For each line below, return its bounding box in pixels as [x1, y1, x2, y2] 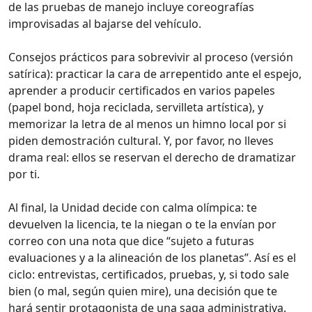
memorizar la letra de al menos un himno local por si [8, 116, 286, 132]
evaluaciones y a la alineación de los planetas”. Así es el [8, 249, 296, 265]
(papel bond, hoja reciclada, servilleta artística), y [8, 99, 263, 115]
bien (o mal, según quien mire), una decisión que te [8, 283, 277, 299]
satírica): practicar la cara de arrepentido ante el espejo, [8, 65, 302, 81]
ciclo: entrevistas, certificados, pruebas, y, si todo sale [8, 266, 289, 282]
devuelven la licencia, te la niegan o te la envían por [8, 216, 276, 232]
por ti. [8, 166, 40, 182]
